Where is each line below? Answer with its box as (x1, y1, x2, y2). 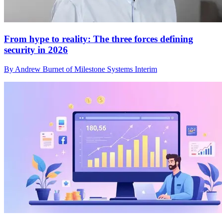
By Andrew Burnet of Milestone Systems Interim (4, 64, 157, 73)
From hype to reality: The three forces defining (4, 34, 193, 45)
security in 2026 (4, 45, 68, 55)
